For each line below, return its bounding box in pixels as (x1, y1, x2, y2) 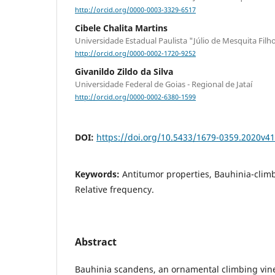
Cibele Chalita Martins (75, 22, 168, 34)
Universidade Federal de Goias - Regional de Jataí (75, 79, 252, 90)
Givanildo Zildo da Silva (75, 66, 173, 78)
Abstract (75, 234, 117, 249)
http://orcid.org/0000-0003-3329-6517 (75, 6, 196, 15)
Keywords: (75, 168, 122, 180)
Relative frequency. (75, 183, 154, 195)
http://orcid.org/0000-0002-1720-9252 (75, 49, 196, 58)
